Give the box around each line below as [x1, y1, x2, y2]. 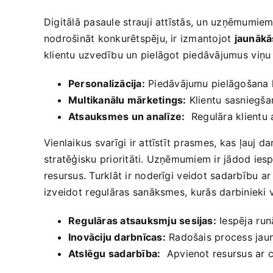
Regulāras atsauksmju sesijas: [68, 214, 216, 227]
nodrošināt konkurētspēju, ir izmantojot [44, 32, 235, 45]
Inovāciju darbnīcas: [68, 231, 166, 244]
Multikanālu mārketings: [68, 94, 186, 107]
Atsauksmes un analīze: [68, 110, 185, 123]
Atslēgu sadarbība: [68, 247, 161, 260]
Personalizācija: [68, 77, 145, 90]
